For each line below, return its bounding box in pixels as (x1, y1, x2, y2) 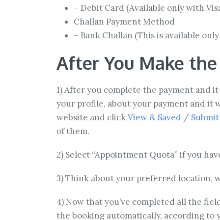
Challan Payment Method (74, 16, 175, 27)
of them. (56, 126, 89, 137)
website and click (56, 112, 126, 123)
